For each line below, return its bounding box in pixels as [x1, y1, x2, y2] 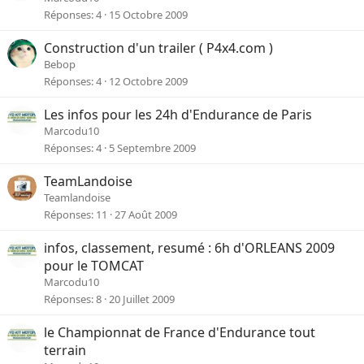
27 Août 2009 [115, 206, 177, 222]
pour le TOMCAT [44, 257, 144, 275]
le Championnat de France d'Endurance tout [44, 323, 315, 342]
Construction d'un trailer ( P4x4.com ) [44, 39, 273, 58]
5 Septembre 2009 [109, 140, 196, 155]
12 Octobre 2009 [109, 73, 188, 89]
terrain [44, 341, 86, 360]
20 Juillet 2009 [109, 291, 175, 306]
